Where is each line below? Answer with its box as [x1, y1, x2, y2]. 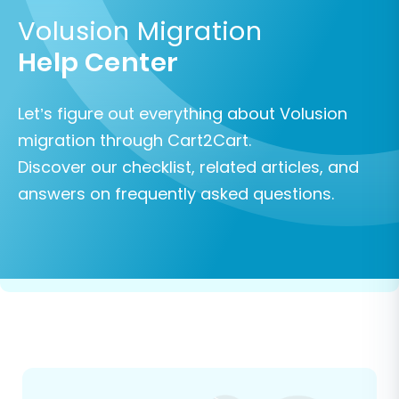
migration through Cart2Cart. [18, 129, 251, 152]
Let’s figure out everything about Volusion [18, 102, 347, 126]
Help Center [18, 45, 179, 81]
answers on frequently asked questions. [18, 183, 334, 206]
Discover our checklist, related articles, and [18, 156, 359, 179]
